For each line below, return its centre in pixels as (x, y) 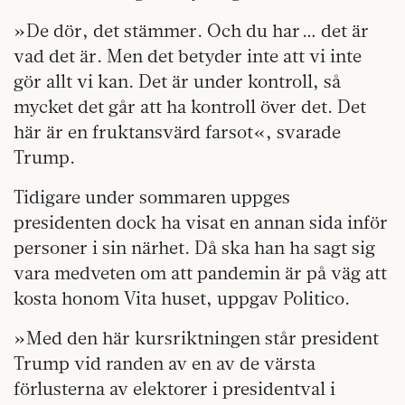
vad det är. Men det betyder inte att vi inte (188, 56)
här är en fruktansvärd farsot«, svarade (177, 132)
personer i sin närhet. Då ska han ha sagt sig (194, 248)
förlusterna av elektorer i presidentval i (174, 389)
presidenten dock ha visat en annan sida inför (201, 222)
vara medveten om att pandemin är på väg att (200, 273)
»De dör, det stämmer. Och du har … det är (191, 31)
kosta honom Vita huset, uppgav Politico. (182, 298)
